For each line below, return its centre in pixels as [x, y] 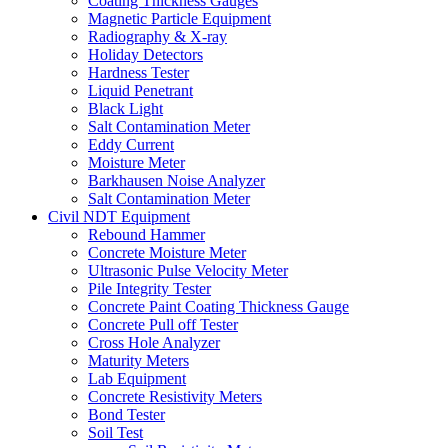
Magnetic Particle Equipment [179, 18]
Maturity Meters [138, 360]
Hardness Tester [138, 72]
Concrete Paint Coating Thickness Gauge [218, 306]
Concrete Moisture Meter [167, 252]
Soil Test [115, 432]
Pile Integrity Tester [149, 288]
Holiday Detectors [145, 54]
